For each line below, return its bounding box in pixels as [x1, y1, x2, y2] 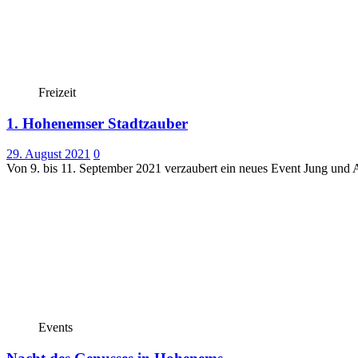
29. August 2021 [6, 147, 90, 161]
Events [38, 320, 73, 335]
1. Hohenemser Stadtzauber [6, 114, 188, 132]
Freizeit [38, 85, 76, 99]
